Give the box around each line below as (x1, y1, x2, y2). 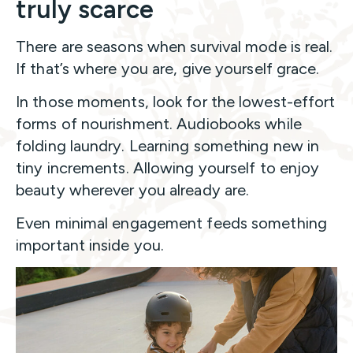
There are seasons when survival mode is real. (16, 37, 333, 57)
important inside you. (16, 236, 165, 255)
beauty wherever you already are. (16, 180, 250, 200)
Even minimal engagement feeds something (16, 214, 327, 233)
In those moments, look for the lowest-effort (16, 92, 336, 112)
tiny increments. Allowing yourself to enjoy (16, 158, 320, 178)
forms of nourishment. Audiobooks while (16, 114, 302, 134)
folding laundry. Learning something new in (16, 136, 320, 156)
